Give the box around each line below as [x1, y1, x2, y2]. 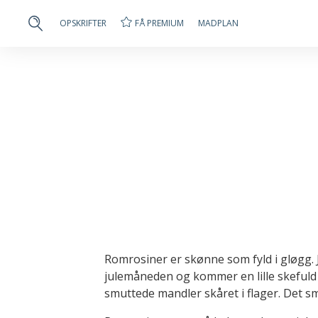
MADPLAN [198, 17, 238, 29]
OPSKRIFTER [60, 17, 106, 29]
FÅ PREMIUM [135, 16, 184, 29]
